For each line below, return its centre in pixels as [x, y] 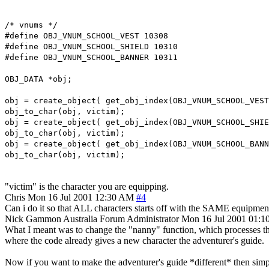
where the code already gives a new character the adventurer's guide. [134, 240]
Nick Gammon [33, 219]
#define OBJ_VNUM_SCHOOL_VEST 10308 [86, 35]
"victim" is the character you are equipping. [87, 186]
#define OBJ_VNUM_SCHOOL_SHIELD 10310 [91, 46]
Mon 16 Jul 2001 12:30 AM [81, 197]
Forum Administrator [139, 219]
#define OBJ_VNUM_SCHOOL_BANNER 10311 [91, 57]
